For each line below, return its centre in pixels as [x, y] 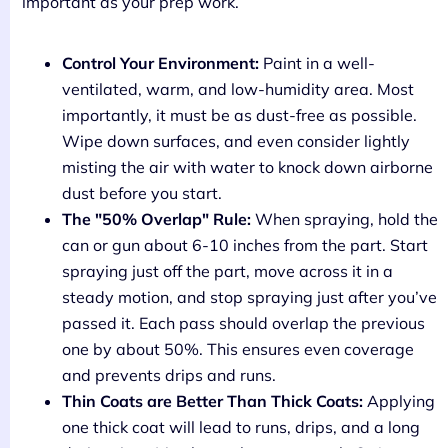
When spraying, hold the [344, 219]
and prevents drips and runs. [169, 375]
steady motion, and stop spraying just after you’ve [249, 297]
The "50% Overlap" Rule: [156, 219]
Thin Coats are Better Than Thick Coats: [212, 401]
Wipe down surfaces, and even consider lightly [236, 141]
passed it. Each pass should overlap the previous [243, 323]
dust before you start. [142, 193]
